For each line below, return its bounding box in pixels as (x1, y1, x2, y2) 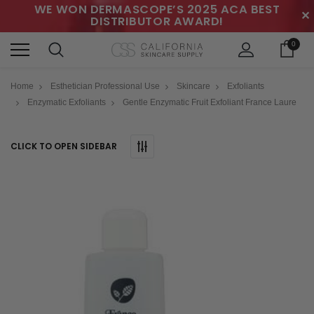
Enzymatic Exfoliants (27, 97, 107, 107)
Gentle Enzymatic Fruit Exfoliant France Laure (123, 97, 297, 107)
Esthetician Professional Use (50, 81, 161, 91)
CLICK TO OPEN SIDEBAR (11, 139, 117, 152)
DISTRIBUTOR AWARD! (90, 13, 224, 29)
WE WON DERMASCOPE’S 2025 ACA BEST (34, 1, 280, 18)
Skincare (177, 81, 211, 91)
